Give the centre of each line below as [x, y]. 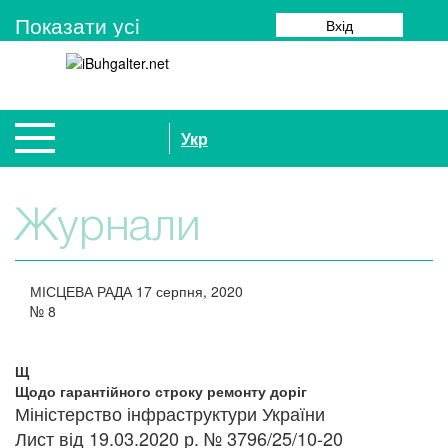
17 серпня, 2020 [189, 291]
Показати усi [77, 25]
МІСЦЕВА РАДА [83, 291]
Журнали [107, 228]
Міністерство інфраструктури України [170, 413]
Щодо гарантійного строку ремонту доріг [161, 391]
